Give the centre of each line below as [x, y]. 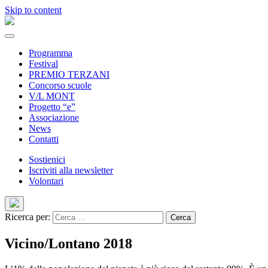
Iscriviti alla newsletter [71, 170]
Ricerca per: [28, 217]
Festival [43, 64]
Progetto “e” [52, 107]
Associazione [54, 118]
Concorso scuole [60, 85]
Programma [51, 53]
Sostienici [47, 159]
